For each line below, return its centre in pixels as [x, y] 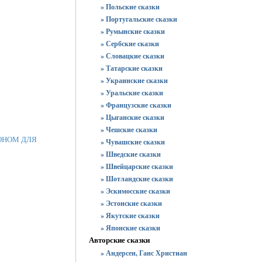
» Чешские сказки [129, 130]
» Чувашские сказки [133, 142]
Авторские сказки [119, 239]
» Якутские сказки [130, 216]
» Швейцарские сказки [137, 166]
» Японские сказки [130, 228]
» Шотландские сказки [137, 179]
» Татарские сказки [132, 68]
